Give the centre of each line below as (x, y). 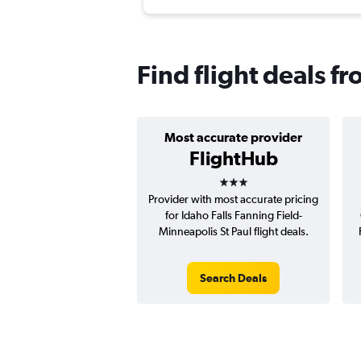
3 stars (247, 177)
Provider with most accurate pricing (233, 199)
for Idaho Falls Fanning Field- (233, 216)
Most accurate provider (233, 137)
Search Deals (233, 278)
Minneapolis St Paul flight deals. (233, 232)
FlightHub (233, 158)
